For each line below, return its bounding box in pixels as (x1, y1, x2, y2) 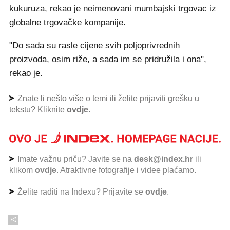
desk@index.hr (134, 154, 193, 163)
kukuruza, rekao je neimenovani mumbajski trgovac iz (9, 4, 216, 13)
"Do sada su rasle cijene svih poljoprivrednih (9, 41, 180, 50)
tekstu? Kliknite (9, 105, 67, 114)
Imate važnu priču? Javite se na (15, 154, 134, 163)
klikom (9, 165, 35, 175)
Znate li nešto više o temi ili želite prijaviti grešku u (15, 94, 199, 103)
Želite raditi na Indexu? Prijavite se (15, 187, 145, 196)
